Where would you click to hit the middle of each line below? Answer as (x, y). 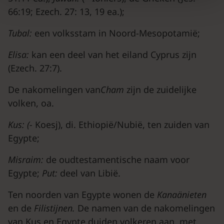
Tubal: (21, 33)
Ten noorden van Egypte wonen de (82, 194)
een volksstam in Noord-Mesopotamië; (117, 33)
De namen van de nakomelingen (146, 208)
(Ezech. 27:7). (35, 68)
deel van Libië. (90, 173)
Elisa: (20, 54)
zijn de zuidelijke (161, 89)
